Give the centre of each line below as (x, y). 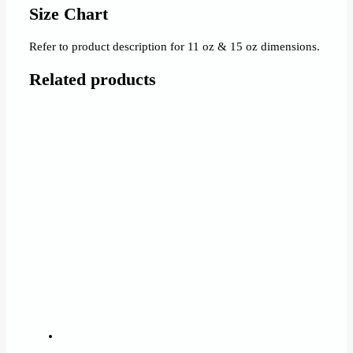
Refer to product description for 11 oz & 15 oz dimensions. (175, 47)
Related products (93, 79)
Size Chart (69, 15)
